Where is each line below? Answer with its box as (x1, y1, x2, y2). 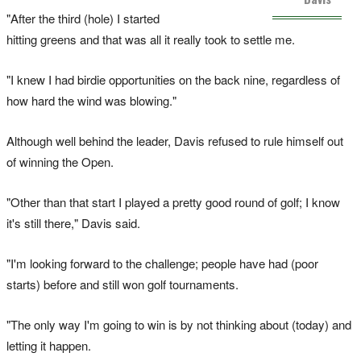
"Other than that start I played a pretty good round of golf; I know (6, 193, 340, 211)
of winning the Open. (6, 153, 114, 171)
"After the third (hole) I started (6, 10, 160, 27)
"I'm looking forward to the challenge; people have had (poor (6, 255, 318, 272)
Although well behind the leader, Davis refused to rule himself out (6, 132, 343, 150)
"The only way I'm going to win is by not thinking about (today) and (6, 316, 351, 334)
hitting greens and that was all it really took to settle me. (6, 31, 295, 48)
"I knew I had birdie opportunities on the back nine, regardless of (6, 71, 340, 89)
